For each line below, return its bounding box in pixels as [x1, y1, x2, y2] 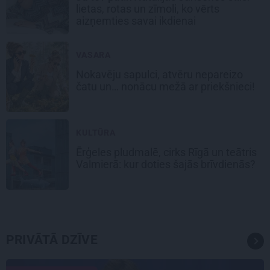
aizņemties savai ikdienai [76, 14, 198, 28]
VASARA [76, 50, 111, 60]
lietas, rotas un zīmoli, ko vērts [76, 2, 219, 16]
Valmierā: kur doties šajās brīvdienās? [76, 158, 256, 171]
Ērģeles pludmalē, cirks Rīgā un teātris [76, 146, 257, 159]
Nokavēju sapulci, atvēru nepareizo [76, 68, 243, 81]
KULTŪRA [76, 128, 116, 138]
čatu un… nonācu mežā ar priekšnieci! [76, 80, 255, 93]
